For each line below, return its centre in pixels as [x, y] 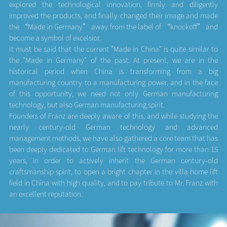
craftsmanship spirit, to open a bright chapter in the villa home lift [113, 171]
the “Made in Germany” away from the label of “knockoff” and [113, 26]
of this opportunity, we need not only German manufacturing [113, 93]
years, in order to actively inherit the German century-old [113, 160]
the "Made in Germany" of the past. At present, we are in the [113, 60]
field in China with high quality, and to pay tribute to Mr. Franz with [113, 182]
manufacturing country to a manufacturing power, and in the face [113, 82]
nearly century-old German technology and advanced [113, 126]
